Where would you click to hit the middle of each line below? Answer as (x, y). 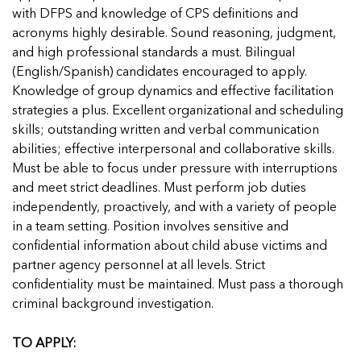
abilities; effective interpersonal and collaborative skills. (173, 150)
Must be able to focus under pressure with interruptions (175, 169)
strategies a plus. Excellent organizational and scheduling (178, 111)
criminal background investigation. (113, 305)
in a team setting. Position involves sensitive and (150, 227)
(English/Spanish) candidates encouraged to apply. (160, 73)
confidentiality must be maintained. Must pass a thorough (178, 285)
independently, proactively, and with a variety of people (174, 208)
